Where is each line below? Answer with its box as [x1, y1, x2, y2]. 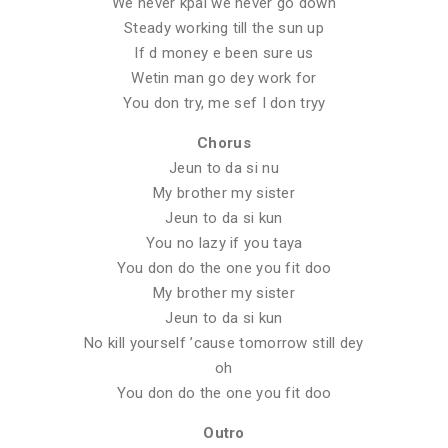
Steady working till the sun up [124, 18, 324, 37]
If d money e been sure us [134, 43, 314, 62]
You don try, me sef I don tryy [122, 93, 326, 112]
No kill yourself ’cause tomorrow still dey [84, 333, 364, 352]
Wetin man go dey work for [131, 68, 317, 87]
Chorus [197, 133, 251, 152]
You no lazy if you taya [145, 233, 303, 252]
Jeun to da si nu [169, 158, 279, 177]
